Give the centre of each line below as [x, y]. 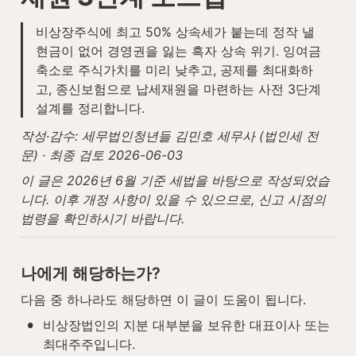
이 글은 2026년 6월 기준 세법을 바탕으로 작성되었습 [175, 180]
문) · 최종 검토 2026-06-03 [102, 155]
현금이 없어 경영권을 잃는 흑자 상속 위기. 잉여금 [178, 51]
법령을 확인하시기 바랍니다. [103, 219]
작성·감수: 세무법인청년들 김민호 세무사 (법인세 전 [170, 136]
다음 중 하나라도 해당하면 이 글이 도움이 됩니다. [163, 300]
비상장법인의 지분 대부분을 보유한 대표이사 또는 [186, 325]
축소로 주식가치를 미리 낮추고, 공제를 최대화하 [174, 70]
